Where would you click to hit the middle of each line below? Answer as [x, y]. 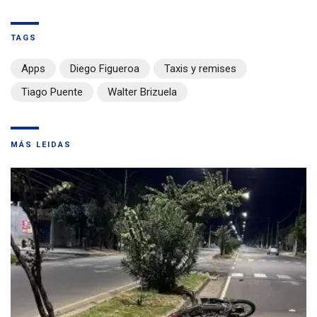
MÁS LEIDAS [41, 145]
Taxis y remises [200, 69]
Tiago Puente [52, 92]
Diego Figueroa [105, 69]
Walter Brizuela [142, 92]
